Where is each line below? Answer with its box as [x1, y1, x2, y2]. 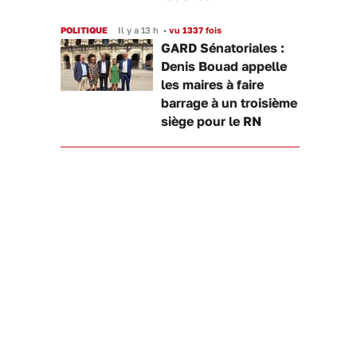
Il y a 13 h [118, 25, 159, 35]
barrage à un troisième [161, 95, 297, 111]
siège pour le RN [161, 113, 261, 129]
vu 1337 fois [167, 25, 222, 35]
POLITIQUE [61, 25, 108, 35]
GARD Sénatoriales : [161, 40, 284, 56]
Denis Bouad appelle [161, 58, 287, 74]
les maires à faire [161, 76, 264, 92]
